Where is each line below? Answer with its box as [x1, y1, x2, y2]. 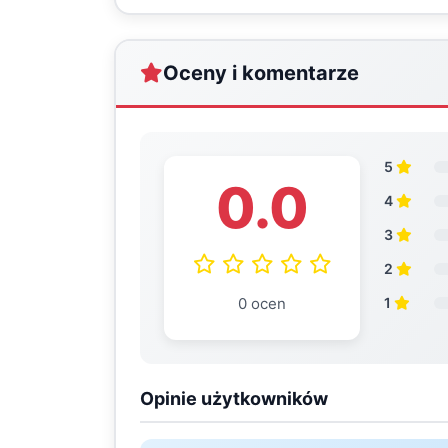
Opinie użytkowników [140, 388, 328, 409]
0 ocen [238, 294, 286, 313]
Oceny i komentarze [163, 61, 359, 85]
